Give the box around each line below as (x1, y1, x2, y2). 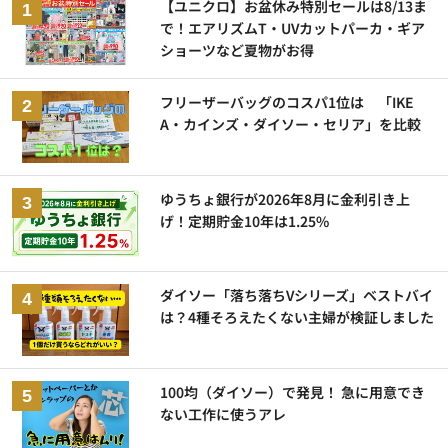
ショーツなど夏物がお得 (160, 39, 315, 60)
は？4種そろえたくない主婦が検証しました (160, 307, 435, 328)
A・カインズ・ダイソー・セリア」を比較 (160, 114, 422, 135)
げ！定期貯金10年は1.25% (160, 210, 330, 231)
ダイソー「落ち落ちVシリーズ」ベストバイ (160, 285, 434, 306)
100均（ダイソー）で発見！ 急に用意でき (160, 381, 426, 402)
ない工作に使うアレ (160, 403, 287, 424)
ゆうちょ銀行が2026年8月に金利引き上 (160, 188, 411, 209)
